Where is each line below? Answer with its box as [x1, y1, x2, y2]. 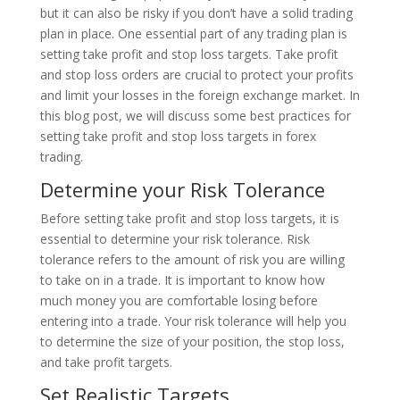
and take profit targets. [39, 353, 172, 371]
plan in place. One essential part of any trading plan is [39, 24, 347, 42]
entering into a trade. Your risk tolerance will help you [39, 312, 346, 329]
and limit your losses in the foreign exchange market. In [39, 86, 360, 104]
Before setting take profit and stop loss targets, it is [39, 209, 339, 227]
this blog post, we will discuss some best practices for [39, 106, 351, 124]
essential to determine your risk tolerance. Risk [39, 229, 310, 247]
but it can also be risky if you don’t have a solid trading [39, 4, 353, 21]
